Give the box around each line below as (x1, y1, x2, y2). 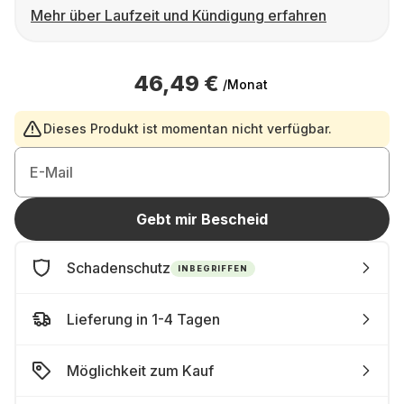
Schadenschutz (67, 259, 170, 277)
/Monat (222, 76, 268, 92)
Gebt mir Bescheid (136, 210, 268, 228)
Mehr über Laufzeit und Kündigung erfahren (31, 6, 326, 24)
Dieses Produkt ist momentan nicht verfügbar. (43, 121, 332, 136)
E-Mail (30, 163, 73, 181)
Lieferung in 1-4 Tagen (67, 310, 220, 328)
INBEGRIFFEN (178, 262, 248, 273)
